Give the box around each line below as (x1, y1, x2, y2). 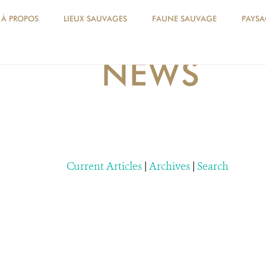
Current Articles (66, 159, 142, 173)
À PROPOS (1, 14, 39, 23)
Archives (149, 159, 190, 173)
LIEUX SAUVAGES (64, 14, 127, 23)
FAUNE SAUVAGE (152, 14, 217, 23)
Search (197, 159, 229, 173)
